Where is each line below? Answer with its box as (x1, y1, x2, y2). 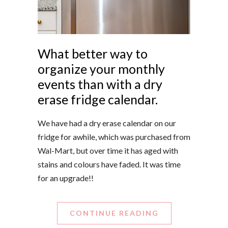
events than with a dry (38, 76, 162, 92)
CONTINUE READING (69, 209, 159, 218)
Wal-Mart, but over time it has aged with (38, 146, 178, 156)
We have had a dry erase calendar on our (38, 118, 176, 128)
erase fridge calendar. (38, 92, 158, 107)
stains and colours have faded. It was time (38, 159, 181, 169)
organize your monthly (38, 61, 165, 77)
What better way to (38, 46, 148, 62)
